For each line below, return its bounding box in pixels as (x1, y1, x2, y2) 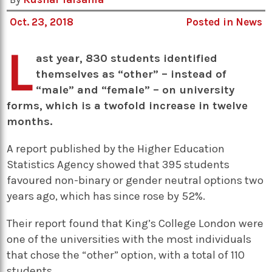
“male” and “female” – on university (36, 83, 235, 97)
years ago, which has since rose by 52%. (7, 189, 206, 203)
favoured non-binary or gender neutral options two (7, 174, 264, 188)
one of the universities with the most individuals (7, 232, 252, 246)
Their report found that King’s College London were (7, 216, 264, 230)
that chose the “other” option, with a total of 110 (7, 248, 245, 262)
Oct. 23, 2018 (10, 16, 74, 29)
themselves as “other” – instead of (36, 67, 227, 81)
